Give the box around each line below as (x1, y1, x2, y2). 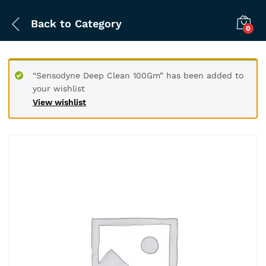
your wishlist (33, 84, 85, 93)
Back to (31, 17, 71, 30)
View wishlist (33, 97, 86, 107)
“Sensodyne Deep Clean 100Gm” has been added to (33, 71, 243, 80)
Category (71, 17, 122, 30)
